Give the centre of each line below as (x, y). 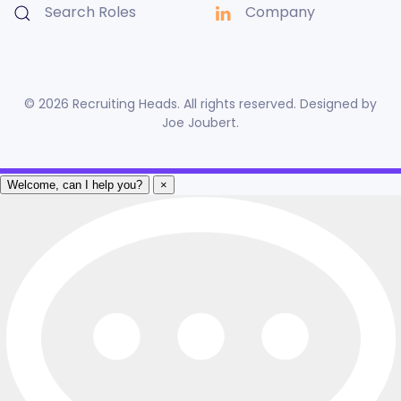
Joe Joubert (199, 123)
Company (280, 13)
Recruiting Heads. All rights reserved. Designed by (223, 104)
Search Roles (90, 13)
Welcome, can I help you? (75, 185)
